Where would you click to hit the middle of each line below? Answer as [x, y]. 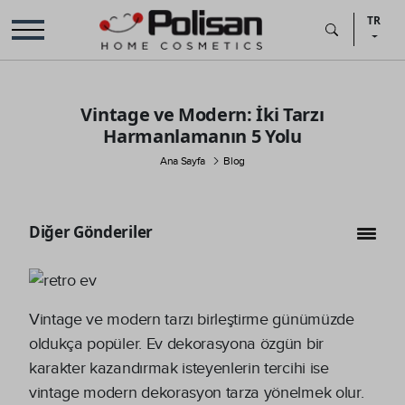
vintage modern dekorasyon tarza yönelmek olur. [197, 392]
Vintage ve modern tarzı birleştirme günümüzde [192, 319]
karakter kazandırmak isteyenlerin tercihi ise [179, 368]
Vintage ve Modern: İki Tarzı [202, 114]
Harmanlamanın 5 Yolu [202, 136]
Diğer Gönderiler [91, 231]
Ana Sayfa [183, 160]
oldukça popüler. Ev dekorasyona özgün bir [176, 344]
